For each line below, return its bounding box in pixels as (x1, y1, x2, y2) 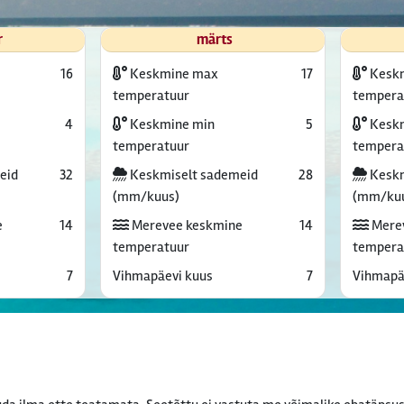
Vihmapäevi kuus (112, 267, 213, 285)
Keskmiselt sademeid (126, 166, 258, 184)
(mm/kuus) (112, 188, 179, 206)
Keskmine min (126, 115, 215, 133)
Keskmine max (126, 65, 218, 83)
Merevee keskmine (128, 216, 243, 234)
